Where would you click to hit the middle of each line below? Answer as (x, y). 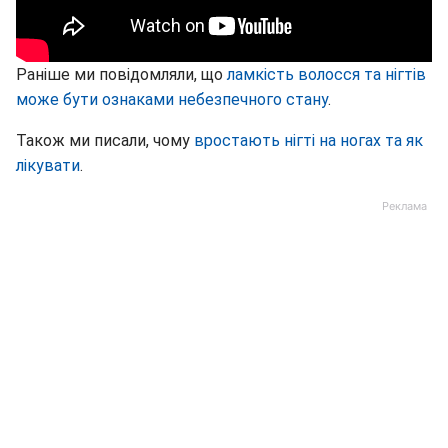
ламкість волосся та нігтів (326, 75)
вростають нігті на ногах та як (308, 141)
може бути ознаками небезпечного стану (172, 100)
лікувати (48, 166)
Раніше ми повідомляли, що (121, 75)
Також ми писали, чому (105, 141)
